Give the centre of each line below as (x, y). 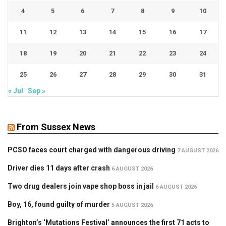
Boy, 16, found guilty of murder (59, 204)
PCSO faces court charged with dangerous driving (92, 150)
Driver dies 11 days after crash (59, 168)
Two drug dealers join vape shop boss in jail (81, 186)
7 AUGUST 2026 (198, 150)
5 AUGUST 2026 (132, 205)
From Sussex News (56, 127)
